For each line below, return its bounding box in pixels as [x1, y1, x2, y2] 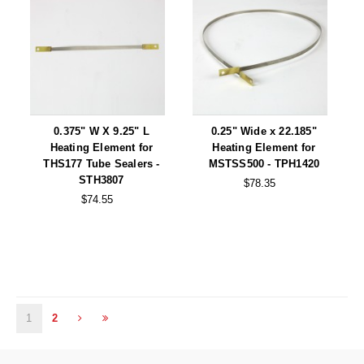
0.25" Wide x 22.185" [210, 124, 317, 137]
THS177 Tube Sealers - [43, 157, 160, 170]
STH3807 [79, 173, 124, 186]
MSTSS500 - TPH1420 [208, 157, 320, 170]
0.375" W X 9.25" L [54, 124, 149, 137]
